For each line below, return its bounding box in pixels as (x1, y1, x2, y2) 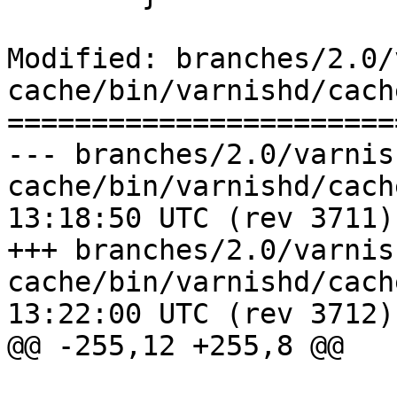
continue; (7, 362, 24, 394)
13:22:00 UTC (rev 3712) (7, 298, 394, 331)
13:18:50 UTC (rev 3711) (7, 202, 394, 235)
